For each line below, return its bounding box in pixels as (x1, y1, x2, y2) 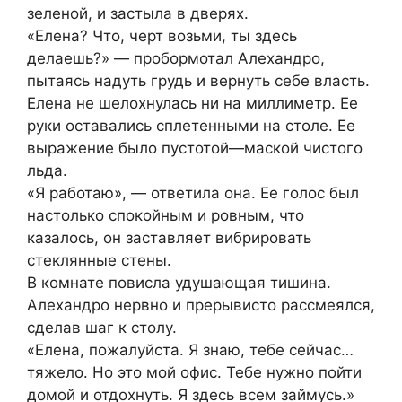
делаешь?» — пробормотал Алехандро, (27, 48, 325, 67)
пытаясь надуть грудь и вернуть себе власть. (27, 71, 370, 90)
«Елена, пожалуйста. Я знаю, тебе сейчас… (27, 340, 354, 359)
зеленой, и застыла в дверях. (27, 4, 249, 22)
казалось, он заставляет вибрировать (27, 228, 311, 247)
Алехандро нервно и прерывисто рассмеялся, (27, 295, 375, 314)
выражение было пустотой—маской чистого (27, 138, 363, 157)
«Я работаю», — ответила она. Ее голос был (27, 183, 359, 202)
